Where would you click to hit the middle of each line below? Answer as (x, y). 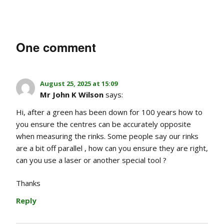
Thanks (28, 183)
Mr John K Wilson (72, 94)
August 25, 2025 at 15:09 (79, 83)
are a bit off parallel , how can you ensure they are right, (112, 148)
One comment (56, 47)
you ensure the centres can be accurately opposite (103, 124)
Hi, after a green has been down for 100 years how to (109, 112)
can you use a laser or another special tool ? (91, 160)
